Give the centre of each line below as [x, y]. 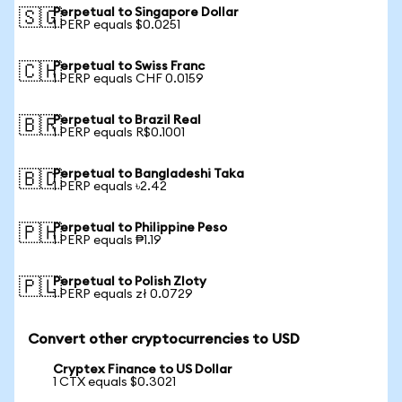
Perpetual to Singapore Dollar [146, 13]
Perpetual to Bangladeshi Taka [149, 174]
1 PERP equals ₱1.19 [107, 240]
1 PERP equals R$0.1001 [119, 133]
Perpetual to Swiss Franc [129, 66]
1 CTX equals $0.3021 [114, 382]
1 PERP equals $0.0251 [117, 25]
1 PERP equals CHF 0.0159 [128, 79]
